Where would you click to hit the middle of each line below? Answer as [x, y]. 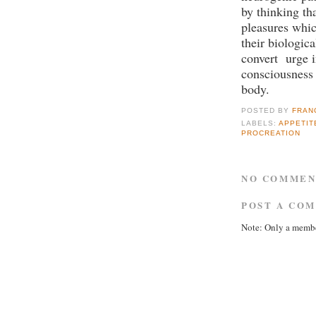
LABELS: [260, 123]
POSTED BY [267, 111]
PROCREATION [271, 133]
